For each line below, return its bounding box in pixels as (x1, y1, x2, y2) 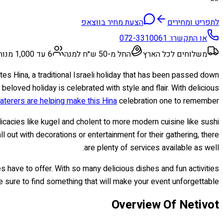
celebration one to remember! (117, 95, 219, 107)
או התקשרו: (167, 32, 207, 44)
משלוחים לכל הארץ (143, 48, 207, 60)
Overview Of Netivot (111, 196, 219, 214)
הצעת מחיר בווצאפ (81, 16, 143, 28)
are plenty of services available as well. (84, 141, 219, 154)
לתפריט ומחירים (167, 16, 219, 28)
